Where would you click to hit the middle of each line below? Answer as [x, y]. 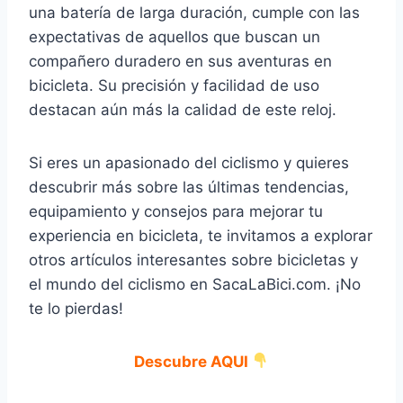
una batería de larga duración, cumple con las [194, 12]
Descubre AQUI [191, 361]
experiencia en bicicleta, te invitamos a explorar [201, 235]
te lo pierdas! [76, 308]
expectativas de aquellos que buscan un [175, 36]
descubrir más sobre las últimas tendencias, [189, 187]
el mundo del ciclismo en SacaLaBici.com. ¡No [195, 284]
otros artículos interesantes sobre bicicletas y [193, 260]
